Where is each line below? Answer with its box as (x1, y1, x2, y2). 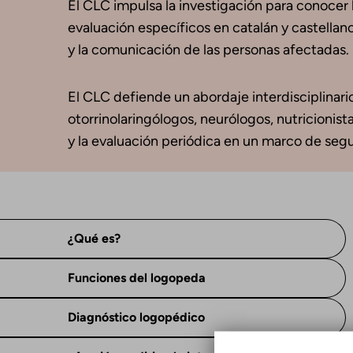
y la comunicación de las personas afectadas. (68, 41, 349, 58)
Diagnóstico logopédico (68, 310, 205, 325)
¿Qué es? (68, 231, 121, 246)
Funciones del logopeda (68, 270, 206, 285)
